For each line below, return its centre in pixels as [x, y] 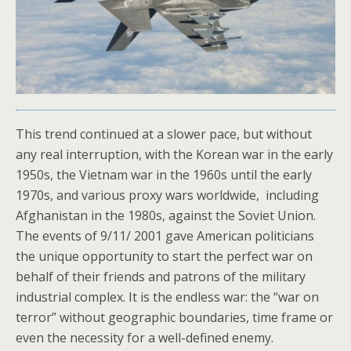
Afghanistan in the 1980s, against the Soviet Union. [166, 215]
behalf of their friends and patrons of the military [161, 276]
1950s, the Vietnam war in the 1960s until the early [164, 174]
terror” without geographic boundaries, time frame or [174, 317]
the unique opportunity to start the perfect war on [164, 256]
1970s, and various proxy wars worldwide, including [167, 195]
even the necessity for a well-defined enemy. [145, 337]
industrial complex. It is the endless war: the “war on [167, 297]
